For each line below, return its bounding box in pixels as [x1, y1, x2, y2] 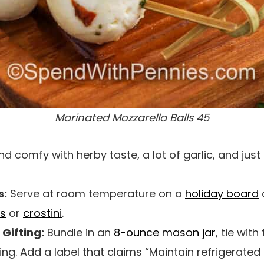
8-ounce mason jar [114, 225, 216, 240]
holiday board [185, 186, 259, 202]
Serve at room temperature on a [7, 186, 185, 202]
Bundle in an [44, 225, 114, 240]
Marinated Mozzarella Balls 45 [55, 110, 209, 126]
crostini [23, 206, 62, 221]
